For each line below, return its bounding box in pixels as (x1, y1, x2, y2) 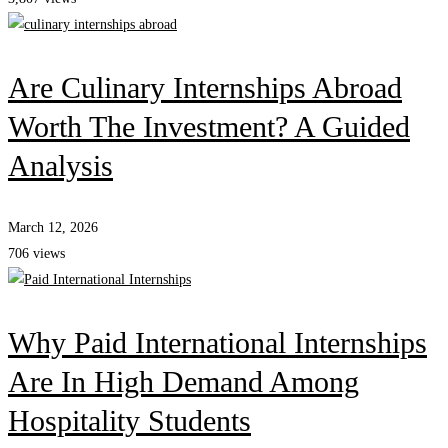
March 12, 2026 (8, 220, 98, 236)
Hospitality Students (8, 404, 251, 438)
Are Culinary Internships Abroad (8, 71, 402, 105)
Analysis (8, 149, 113, 183)
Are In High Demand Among (8, 365, 359, 399)
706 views (8, 246, 65, 262)
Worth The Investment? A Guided (8, 110, 410, 144)
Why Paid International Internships (8, 326, 427, 360)
